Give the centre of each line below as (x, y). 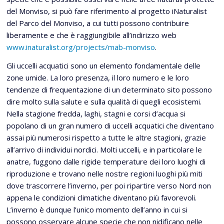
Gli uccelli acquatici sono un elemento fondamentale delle (103, 65)
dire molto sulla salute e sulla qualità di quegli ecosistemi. (104, 101)
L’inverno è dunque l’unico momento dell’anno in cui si (97, 209)
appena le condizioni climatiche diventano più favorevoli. (101, 197)
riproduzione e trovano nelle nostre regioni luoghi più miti (104, 173)
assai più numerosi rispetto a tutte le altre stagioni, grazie (106, 137)
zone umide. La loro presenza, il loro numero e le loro (98, 77)
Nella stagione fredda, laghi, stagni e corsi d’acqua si (96, 113)
